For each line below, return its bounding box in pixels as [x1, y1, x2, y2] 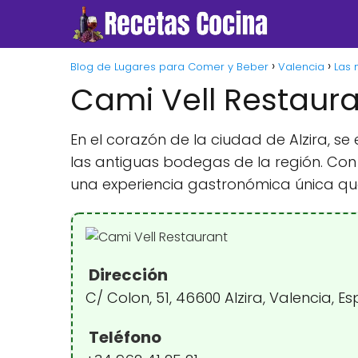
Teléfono [86, 326, 161, 348]
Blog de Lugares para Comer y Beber [70, 59, 268, 74]
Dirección [86, 264, 168, 286]
